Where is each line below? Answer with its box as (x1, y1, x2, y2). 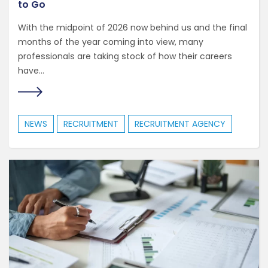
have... (18, 65, 44, 77)
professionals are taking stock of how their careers (18, 50, 232, 62)
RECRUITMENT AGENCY (135, 118, 226, 130)
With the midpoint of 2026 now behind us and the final (18, 22, 247, 33)
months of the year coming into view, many (18, 36, 203, 48)
